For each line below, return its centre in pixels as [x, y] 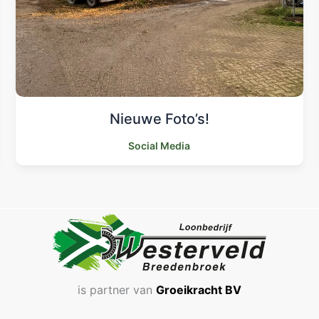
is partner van [116, 290]
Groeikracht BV [198, 290]
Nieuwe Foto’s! [159, 119]
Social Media [159, 146]
